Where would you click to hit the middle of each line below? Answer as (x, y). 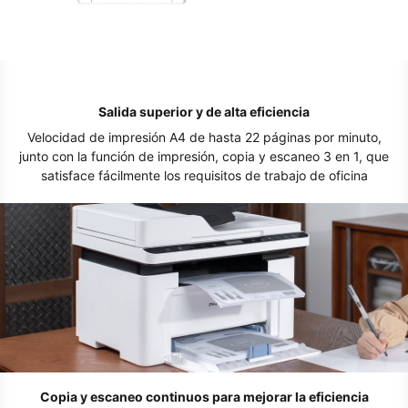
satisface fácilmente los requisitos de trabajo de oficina (204, 175)
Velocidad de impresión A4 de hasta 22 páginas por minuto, (204, 137)
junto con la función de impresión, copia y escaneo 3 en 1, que (204, 156)
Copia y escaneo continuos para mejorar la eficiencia (204, 397)
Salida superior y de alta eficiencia (204, 111)
